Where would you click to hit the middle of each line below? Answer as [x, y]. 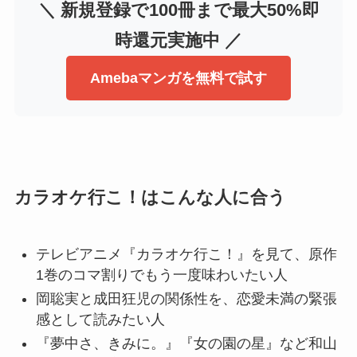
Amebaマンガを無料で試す [178, 78]
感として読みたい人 [100, 319]
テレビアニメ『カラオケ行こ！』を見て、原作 [186, 254]
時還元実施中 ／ [178, 41]
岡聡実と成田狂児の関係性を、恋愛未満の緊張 [186, 298]
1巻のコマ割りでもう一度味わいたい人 [161, 275]
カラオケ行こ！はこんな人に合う [150, 197]
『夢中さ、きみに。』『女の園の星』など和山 [186, 344]
